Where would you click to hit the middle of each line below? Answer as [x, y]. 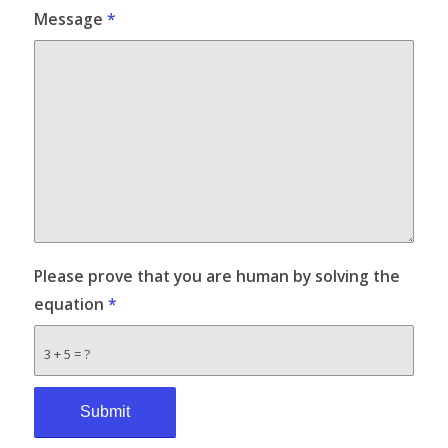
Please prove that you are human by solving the [216, 275]
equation [70, 303]
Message [70, 18]
